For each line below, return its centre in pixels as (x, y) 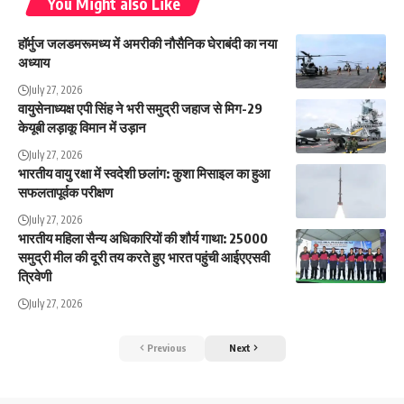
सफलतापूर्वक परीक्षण (65, 193)
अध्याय (34, 63)
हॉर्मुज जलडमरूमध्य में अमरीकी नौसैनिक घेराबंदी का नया (147, 44)
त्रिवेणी (35, 276)
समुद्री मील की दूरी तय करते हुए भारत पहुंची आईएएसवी (144, 257)
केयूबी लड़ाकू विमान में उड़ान (82, 128)
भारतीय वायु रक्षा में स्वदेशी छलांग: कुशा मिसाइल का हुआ (144, 174)
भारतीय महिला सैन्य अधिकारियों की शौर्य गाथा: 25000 (143, 239)
